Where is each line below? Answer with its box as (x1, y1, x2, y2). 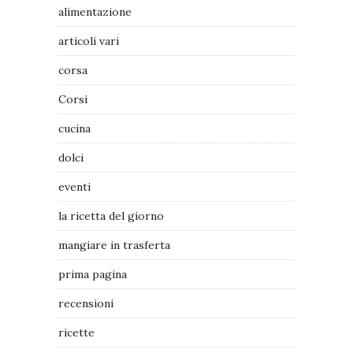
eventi (58, 180, 91, 195)
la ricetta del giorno (58, 209, 164, 224)
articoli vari (58, 34, 119, 49)
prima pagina (58, 267, 127, 282)
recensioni (58, 296, 113, 311)
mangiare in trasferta (58, 238, 170, 253)
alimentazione (58, 5, 132, 20)
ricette (58, 325, 95, 340)
